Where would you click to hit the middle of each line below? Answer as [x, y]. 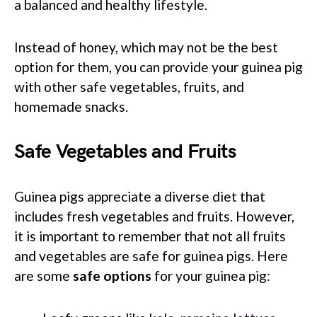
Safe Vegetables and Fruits [125, 151]
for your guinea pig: [211, 275]
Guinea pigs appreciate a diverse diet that [140, 196]
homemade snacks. [71, 106]
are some [44, 275]
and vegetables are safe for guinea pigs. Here [151, 255]
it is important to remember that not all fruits [150, 236]
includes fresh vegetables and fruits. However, [154, 216]
